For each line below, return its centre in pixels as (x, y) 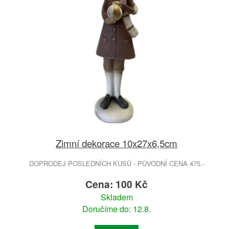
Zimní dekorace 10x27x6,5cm (117, 143)
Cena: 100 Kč (117, 184)
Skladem (117, 197)
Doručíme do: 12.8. (117, 209)
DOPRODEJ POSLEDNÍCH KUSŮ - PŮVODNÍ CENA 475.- (117, 164)
